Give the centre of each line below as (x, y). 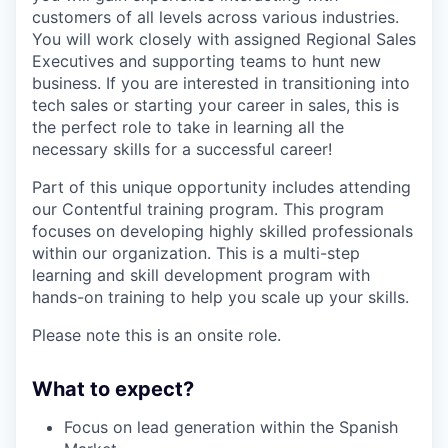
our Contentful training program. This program (208, 208)
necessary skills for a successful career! (182, 148)
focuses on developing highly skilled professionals (222, 230)
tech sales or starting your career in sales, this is (215, 104)
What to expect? (113, 388)
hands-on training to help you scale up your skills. (220, 296)
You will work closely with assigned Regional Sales (224, 38)
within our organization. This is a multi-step (196, 252)
